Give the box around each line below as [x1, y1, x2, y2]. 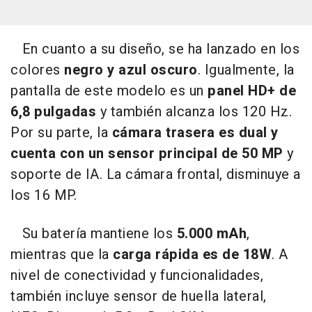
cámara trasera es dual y [111, 122, 279, 143]
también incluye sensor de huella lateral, [10, 286, 267, 306]
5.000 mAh [176, 223, 247, 244]
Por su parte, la [10, 122, 112, 143]
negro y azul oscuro [64, 59, 198, 80]
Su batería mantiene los [10, 223, 177, 244]
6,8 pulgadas [10, 101, 96, 122]
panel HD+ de [208, 80, 296, 101]
